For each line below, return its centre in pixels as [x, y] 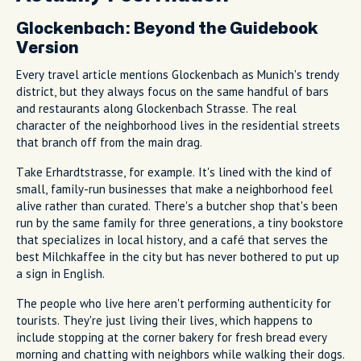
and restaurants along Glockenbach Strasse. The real [156, 108]
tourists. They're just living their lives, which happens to [164, 320]
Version [48, 48]
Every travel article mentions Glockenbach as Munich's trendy [178, 74]
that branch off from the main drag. [109, 142]
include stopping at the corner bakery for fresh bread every [172, 337]
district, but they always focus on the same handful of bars [172, 91]
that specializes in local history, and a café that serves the [172, 239]
